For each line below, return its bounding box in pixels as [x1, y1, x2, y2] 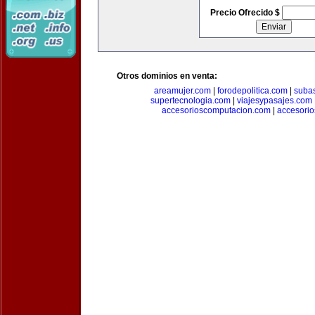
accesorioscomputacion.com [162, 105, 271, 115]
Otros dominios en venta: [117, 71, 217, 81]
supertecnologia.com [150, 96, 231, 105]
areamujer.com [154, 86, 211, 96]
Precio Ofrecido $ [210, 8, 282, 18]
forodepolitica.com [217, 86, 288, 96]
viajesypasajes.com [236, 96, 312, 105]
